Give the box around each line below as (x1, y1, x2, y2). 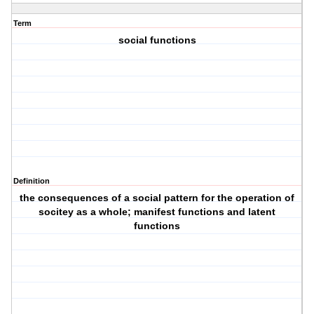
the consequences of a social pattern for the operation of (20, 192, 295, 204)
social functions (118, 34, 196, 46)
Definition (13, 177, 50, 186)
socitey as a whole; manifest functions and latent (39, 206, 276, 218)
